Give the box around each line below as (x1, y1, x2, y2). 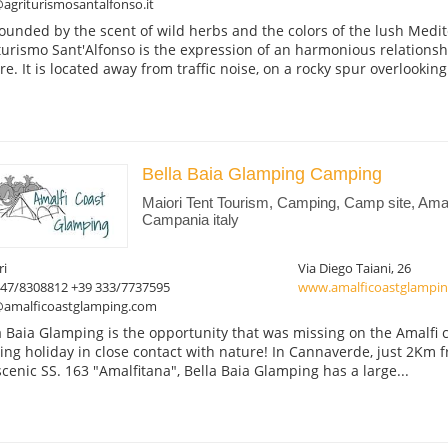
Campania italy (141, 211, 239, 229)
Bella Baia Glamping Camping (141, 164, 382, 185)
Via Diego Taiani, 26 (297, 258, 411, 277)
